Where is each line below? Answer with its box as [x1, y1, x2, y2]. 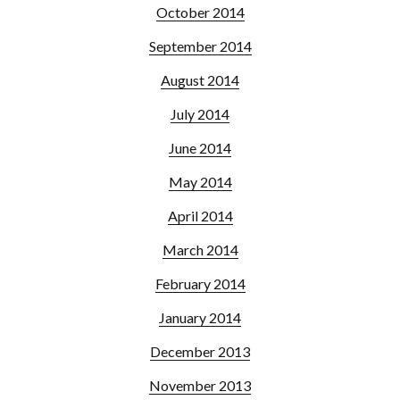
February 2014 [154, 274, 246, 292]
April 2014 [167, 206, 233, 224]
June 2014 [169, 138, 231, 156]
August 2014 [161, 71, 239, 88]
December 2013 [150, 342, 250, 360]
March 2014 [162, 240, 238, 258]
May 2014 [168, 172, 232, 190]
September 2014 [148, 37, 252, 54]
